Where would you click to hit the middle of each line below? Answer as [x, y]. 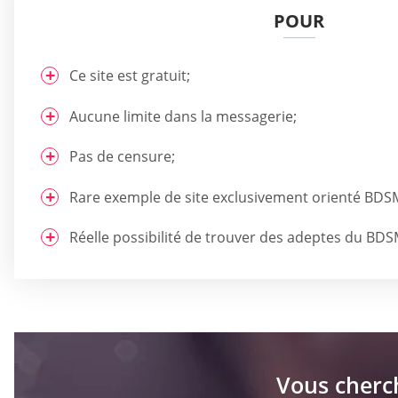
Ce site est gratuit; [130, 76]
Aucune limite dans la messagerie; [183, 116]
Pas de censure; [122, 157]
